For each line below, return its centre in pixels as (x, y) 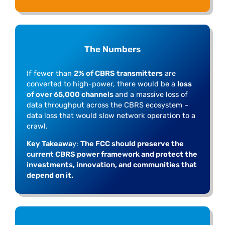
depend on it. (50, 176)
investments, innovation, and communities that (111, 165)
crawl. (37, 126)
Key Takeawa (49, 144)
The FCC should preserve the (132, 144)
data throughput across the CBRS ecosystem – (107, 105)
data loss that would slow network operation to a (111, 115)
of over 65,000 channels (71, 94)
